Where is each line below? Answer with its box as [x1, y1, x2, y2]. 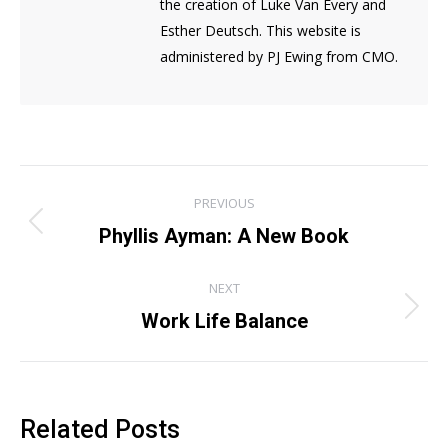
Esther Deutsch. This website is [160, 21, 361, 40]
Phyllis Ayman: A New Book [99, 224, 349, 248]
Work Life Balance [140, 309, 308, 333]
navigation [19, 210, 176, 250]
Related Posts [20, 415, 180, 444]
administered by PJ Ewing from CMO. [160, 47, 398, 66]
